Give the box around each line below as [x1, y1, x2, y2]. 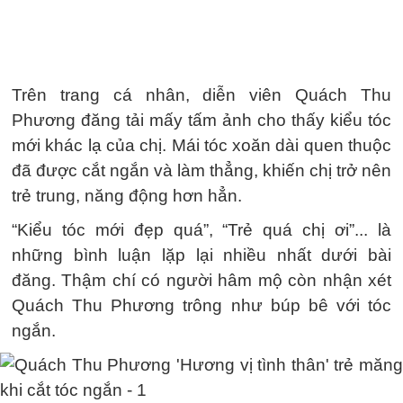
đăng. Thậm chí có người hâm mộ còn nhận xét [12, 271, 391, 290]
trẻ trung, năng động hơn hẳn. [12, 186, 242, 205]
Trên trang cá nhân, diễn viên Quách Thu [12, 85, 391, 104]
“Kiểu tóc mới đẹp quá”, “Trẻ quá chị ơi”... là [12, 220, 391, 239]
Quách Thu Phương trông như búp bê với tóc [12, 296, 391, 315]
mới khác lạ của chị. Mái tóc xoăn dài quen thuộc [12, 136, 391, 155]
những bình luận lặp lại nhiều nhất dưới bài [12, 246, 391, 264]
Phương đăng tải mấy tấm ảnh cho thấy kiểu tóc [12, 111, 391, 130]
